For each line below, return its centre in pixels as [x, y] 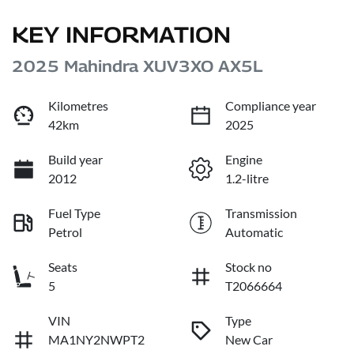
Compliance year [271, 106]
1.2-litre [247, 179]
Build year [75, 160]
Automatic [254, 232]
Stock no [249, 267]
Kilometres [78, 106]
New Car [249, 340]
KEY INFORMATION [121, 35]
